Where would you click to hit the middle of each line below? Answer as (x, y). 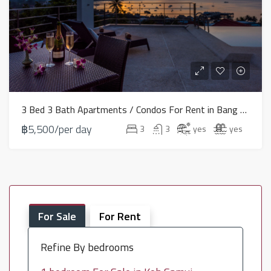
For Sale (57, 216)
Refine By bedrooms (87, 247)
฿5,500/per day (57, 129)
